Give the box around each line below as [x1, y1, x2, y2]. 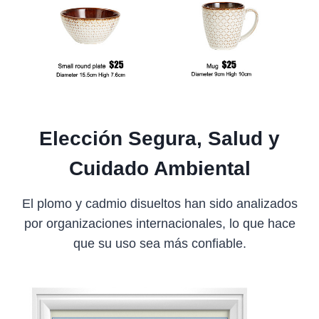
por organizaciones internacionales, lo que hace [23, 216, 296, 231]
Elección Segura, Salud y [39, 127, 280, 150]
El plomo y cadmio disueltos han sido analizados [21, 196, 298, 211]
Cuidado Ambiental [68, 157, 251, 179]
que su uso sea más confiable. [73, 236, 246, 251]
